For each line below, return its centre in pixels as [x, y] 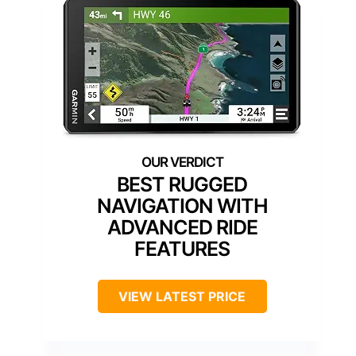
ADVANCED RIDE [182, 228]
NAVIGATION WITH [182, 206]
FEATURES [182, 249]
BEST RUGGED [182, 185]
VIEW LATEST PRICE [182, 297]
